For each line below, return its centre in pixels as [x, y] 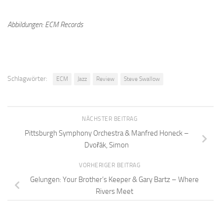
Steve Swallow [142, 79]
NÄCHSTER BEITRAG [110, 119]
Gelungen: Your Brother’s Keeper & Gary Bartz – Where [114, 179]
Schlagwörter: [27, 79]
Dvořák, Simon [107, 145]
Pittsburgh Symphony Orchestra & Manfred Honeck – [107, 133]
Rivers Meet [114, 191]
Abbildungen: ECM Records [45, 25]
